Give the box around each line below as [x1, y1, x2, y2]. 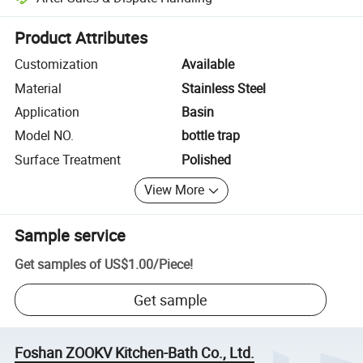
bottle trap [181, 126, 240, 145]
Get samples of [15, 255, 102, 274]
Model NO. [15, 126, 75, 145]
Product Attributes [15, 27, 148, 49]
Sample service [15, 224, 126, 246]
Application [15, 102, 80, 121]
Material [15, 79, 62, 97]
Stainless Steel [181, 79, 266, 97]
